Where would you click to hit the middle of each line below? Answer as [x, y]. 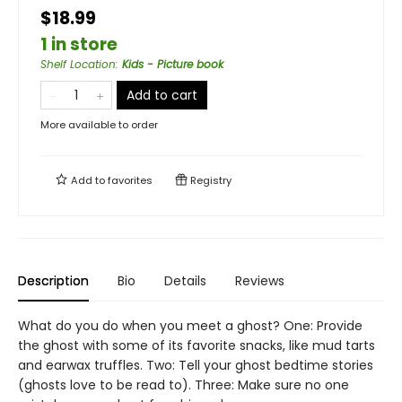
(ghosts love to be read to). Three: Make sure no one [184, 385]
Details [185, 281]
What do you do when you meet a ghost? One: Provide [190, 326]
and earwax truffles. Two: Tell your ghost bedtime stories [196, 365]
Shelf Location [78, 64]
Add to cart [162, 95]
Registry [210, 180]
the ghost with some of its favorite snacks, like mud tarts [197, 345]
